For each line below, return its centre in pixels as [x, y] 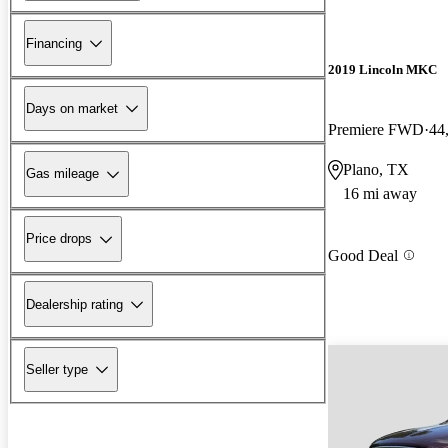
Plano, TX [376, 169]
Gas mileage [62, 174]
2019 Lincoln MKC [382, 70]
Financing [54, 43]
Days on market [72, 108]
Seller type [57, 369]
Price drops [59, 239]
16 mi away [380, 193]
